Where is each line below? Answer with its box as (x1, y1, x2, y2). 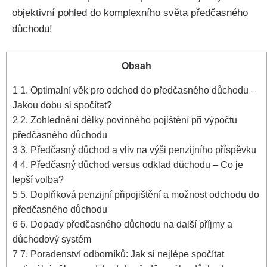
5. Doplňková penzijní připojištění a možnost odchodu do (18, 189, 259, 200)
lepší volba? (13, 174, 64, 185)
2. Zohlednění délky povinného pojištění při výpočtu (18, 114, 237, 126)
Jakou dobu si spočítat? (13, 100, 112, 111)
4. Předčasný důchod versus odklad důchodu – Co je (18, 159, 243, 170)
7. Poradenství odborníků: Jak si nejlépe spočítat (18, 249, 224, 260)
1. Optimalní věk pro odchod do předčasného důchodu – (18, 85, 256, 96)
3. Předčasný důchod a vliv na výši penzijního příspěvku (18, 144, 256, 156)
